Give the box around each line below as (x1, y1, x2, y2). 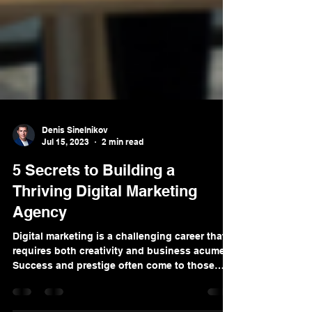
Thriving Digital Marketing (13, 232, 197, 250)
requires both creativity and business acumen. (13, 295, 234, 306)
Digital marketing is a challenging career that (13, 281, 226, 292)
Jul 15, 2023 (42, 187, 89, 197)
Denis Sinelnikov (42, 175, 108, 185)
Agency (13, 253, 67, 271)
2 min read (102, 187, 143, 197)
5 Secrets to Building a (13, 211, 175, 229)
